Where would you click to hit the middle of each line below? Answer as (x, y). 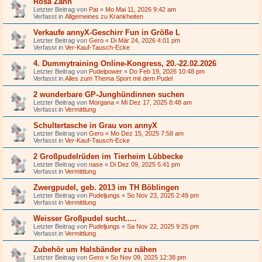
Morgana (101, 102)
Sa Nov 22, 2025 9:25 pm (163, 226)
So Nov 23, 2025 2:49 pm (163, 195)
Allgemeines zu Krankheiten (104, 16)
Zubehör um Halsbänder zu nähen (95, 249)
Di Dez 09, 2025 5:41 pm (145, 164)
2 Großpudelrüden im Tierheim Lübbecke (108, 156)
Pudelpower (106, 71)
